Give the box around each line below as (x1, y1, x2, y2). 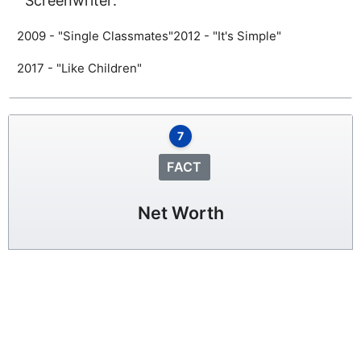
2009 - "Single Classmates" (17, 28, 173, 44)
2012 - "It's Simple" (173, 28, 281, 44)
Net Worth (137, 201, 224, 223)
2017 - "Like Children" (17, 60, 142, 77)
